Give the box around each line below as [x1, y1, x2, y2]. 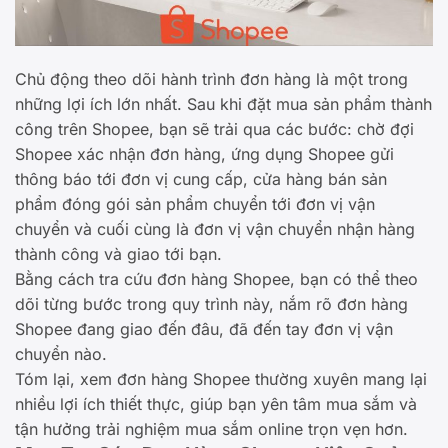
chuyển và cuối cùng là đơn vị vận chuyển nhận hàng [15, 219, 415, 240]
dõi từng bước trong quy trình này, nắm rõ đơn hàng [15, 294, 408, 315]
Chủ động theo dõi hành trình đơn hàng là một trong [15, 69, 408, 90]
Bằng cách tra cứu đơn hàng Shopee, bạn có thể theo [15, 269, 418, 290]
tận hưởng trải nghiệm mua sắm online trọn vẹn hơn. [15, 419, 408, 440]
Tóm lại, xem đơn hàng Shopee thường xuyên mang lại [15, 369, 427, 390]
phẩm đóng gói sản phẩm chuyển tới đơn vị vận [15, 194, 375, 215]
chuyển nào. [15, 344, 107, 365]
